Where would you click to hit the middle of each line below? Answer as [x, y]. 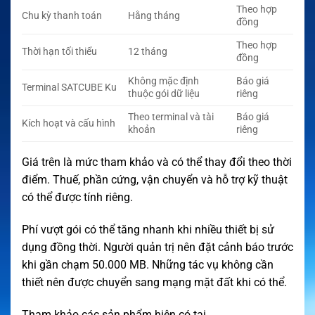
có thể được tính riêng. [77, 198]
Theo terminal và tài [171, 117]
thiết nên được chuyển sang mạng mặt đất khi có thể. [154, 282]
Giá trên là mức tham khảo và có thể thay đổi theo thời [157, 162]
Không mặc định [164, 82]
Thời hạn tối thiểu [59, 52]
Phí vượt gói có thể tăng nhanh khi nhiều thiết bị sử [148, 229]
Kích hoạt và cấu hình [69, 124]
